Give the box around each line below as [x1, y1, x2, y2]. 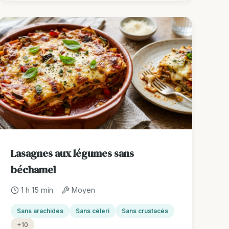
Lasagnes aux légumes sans [11, 146, 134, 161]
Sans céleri [76, 207, 110, 215]
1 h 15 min [21, 186, 54, 195]
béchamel [11, 163, 56, 177]
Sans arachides [17, 207, 64, 215]
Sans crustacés [122, 207, 169, 215]
